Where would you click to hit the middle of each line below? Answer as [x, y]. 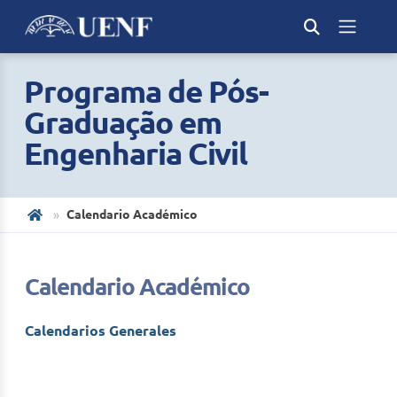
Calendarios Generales [101, 331]
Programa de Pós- [146, 91]
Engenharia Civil [136, 153]
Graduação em [123, 122]
